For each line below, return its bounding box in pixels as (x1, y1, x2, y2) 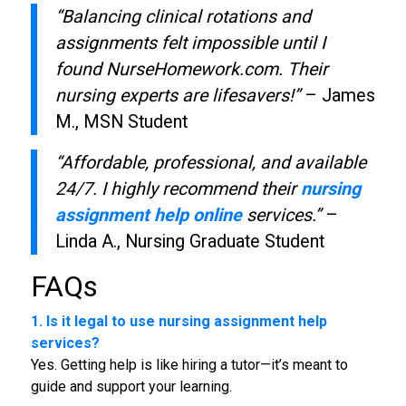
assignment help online (54, 204, 242, 226)
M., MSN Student (54, 111, 188, 132)
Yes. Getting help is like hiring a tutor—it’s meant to (30, 355, 348, 373)
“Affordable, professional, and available (54, 151, 366, 173)
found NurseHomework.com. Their (54, 58, 328, 80)
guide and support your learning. (30, 377, 232, 395)
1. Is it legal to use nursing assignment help (30, 312, 327, 330)
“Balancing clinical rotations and (54, 5, 311, 27)
